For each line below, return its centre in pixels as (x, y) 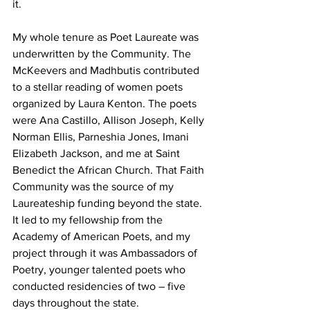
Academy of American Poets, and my (103, 236)
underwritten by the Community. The (103, 54)
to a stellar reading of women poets (99, 87)
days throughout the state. (76, 303)
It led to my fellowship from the (89, 220)
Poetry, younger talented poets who (100, 270)
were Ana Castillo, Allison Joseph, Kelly (110, 120)
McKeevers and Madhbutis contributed (107, 70)
